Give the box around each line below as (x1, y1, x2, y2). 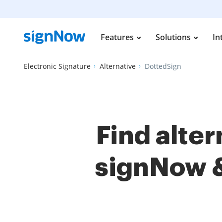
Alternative (100, 61, 136, 71)
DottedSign (145, 61, 181, 71)
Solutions (156, 32, 191, 43)
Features (101, 32, 134, 43)
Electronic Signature (24, 61, 91, 71)
